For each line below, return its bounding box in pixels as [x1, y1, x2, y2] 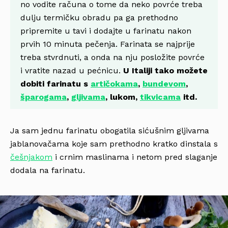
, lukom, [105, 92, 140, 102]
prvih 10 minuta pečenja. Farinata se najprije [20, 39, 195, 49]
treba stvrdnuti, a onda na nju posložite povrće [20, 52, 205, 62]
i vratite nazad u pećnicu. [20, 65, 123, 75]
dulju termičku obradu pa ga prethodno [20, 12, 178, 22]
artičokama [91, 78, 138, 89]
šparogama [20, 92, 67, 102]
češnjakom [10, 152, 52, 162]
